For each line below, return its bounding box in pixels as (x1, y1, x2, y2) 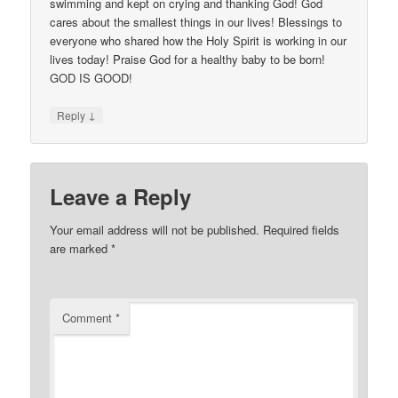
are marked (50, 239, 112, 257)
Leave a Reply (50, 180, 192, 211)
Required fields (263, 220, 340, 238)
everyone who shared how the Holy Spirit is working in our (50, 32, 347, 50)
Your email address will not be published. (50, 220, 260, 238)
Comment (62, 308, 116, 326)
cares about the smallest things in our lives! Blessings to (50, 13, 343, 31)
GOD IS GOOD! (50, 69, 133, 87)
